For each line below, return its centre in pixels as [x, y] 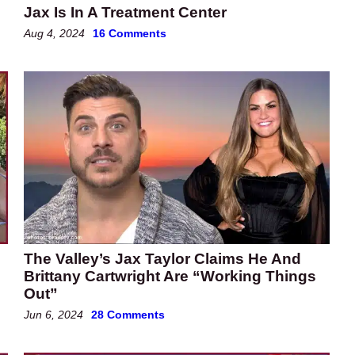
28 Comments [128, 315]
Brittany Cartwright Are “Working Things [170, 277]
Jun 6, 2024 [53, 315]
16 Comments [130, 34]
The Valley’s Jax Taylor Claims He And [162, 259]
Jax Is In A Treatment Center [125, 13]
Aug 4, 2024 [54, 34]
